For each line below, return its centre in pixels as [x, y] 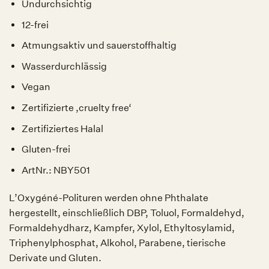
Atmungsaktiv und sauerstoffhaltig [99, 46]
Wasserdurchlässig [64, 66]
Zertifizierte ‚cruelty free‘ [76, 108]
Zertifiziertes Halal [62, 128]
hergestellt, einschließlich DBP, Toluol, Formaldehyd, [127, 213]
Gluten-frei [46, 150]
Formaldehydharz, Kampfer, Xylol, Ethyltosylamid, [122, 228]
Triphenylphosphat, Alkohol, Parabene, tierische [117, 243]
